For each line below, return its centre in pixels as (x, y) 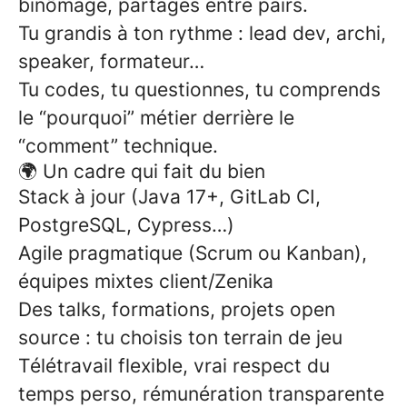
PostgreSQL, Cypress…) (126, 225)
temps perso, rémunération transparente (201, 394)
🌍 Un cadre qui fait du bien (142, 171)
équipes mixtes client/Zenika (146, 281)
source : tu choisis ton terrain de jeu (180, 338)
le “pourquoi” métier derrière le (156, 118)
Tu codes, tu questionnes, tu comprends (199, 89)
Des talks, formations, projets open (177, 309)
